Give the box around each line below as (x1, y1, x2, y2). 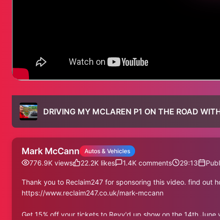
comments (137, 158, 172, 167)
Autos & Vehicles (84, 147, 130, 155)
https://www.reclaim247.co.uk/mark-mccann (22, 188, 164, 197)
